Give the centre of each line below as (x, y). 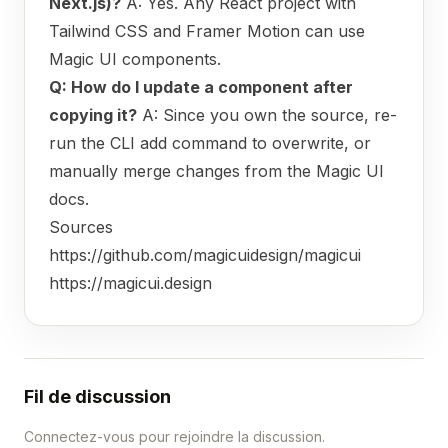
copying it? (93, 115)
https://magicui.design (130, 283)
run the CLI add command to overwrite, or (210, 143)
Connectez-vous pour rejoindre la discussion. (174, 436)
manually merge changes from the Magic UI (216, 171)
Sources (81, 227)
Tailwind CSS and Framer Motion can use (207, 31)
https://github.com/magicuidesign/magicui (205, 255)
